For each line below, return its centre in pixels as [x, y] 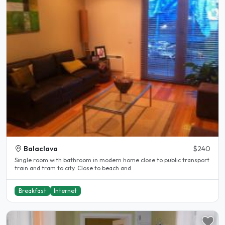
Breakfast [32, 190]
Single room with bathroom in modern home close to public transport [24, 160]
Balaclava [41, 149]
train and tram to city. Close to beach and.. [74, 168]
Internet [66, 190]
